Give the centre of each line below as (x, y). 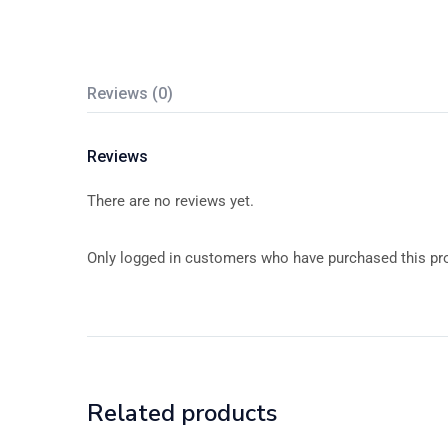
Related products (182, 412)
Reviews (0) (130, 93)
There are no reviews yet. (170, 200)
